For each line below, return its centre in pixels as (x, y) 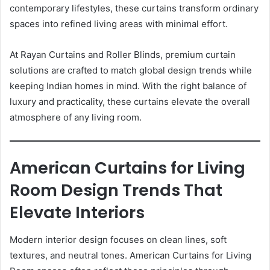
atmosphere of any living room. (76, 118)
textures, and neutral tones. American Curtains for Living (130, 255)
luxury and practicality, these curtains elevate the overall (130, 102)
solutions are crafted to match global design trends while (131, 71)
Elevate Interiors (77, 213)
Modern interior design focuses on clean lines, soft (118, 239)
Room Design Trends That (116, 190)
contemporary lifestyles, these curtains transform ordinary (134, 8)
